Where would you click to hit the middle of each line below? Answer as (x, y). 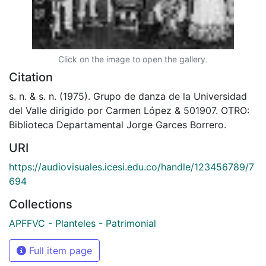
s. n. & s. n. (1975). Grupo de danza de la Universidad (128, 96)
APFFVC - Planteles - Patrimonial (83, 223)
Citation (31, 77)
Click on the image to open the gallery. (133, 59)
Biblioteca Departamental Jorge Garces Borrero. (118, 124)
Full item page (59, 250)
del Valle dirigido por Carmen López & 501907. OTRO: (129, 110)
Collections (41, 204)
